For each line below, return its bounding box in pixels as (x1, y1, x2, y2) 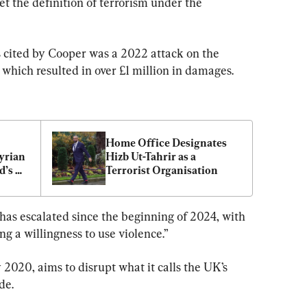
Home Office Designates (106, 136, 227, 149)
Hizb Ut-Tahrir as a (106, 149, 196, 163)
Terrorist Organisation (106, 163, 218, 177)
